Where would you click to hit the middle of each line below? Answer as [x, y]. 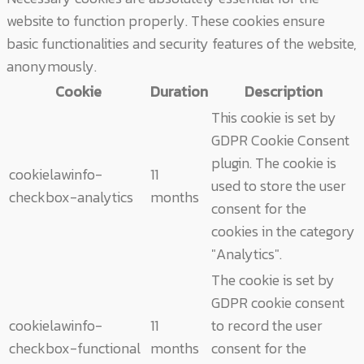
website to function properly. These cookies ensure [166, 21]
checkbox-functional [75, 349]
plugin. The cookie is [274, 163]
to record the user [267, 326]
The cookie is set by [273, 280]
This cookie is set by [274, 118]
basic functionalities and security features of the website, [182, 44]
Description [283, 92]
